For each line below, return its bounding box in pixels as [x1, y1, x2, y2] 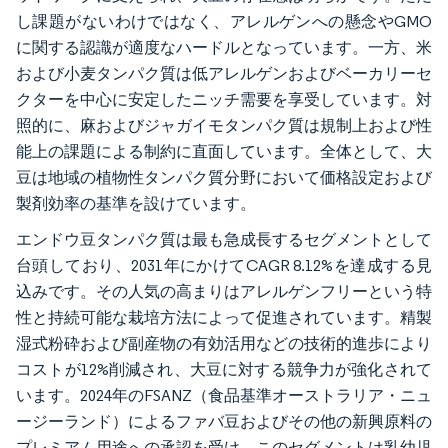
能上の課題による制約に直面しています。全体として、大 [16, 142, 432, 162]
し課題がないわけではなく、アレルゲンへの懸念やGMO [16, 12, 432, 32]
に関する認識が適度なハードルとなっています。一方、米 [16, 38, 432, 58]
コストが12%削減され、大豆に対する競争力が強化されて [16, 360, 432, 380]
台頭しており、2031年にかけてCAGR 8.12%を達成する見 [16, 256, 432, 276]
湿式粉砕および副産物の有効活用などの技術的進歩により [16, 334, 432, 354]
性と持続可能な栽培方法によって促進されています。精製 [16, 308, 432, 328]
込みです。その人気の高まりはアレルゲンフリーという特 [16, 282, 432, 302]
